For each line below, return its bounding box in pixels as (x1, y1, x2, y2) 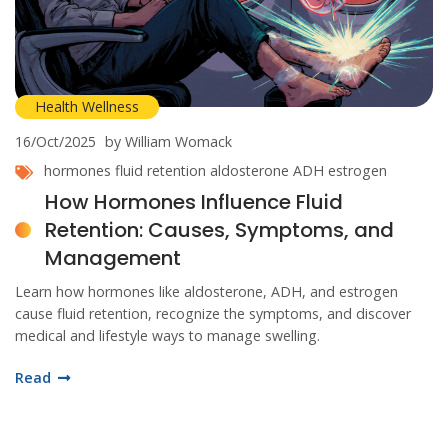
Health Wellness (35, 97, 139, 117)
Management (45, 244, 181, 273)
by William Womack (105, 132, 232, 152)
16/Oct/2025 (15, 132, 96, 152)
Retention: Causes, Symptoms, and (45, 216, 394, 245)
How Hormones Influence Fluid (45, 188, 343, 217)
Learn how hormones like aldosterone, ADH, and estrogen (15, 282, 398, 302)
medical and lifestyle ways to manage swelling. (15, 326, 320, 346)
